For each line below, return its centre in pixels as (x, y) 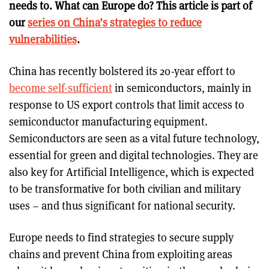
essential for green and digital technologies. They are (134, 155)
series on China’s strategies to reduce (115, 22)
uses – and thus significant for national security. (123, 205)
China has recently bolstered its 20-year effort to (122, 71)
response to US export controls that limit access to (127, 104)
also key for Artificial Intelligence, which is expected (131, 172)
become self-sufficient (61, 88)
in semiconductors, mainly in (182, 88)
